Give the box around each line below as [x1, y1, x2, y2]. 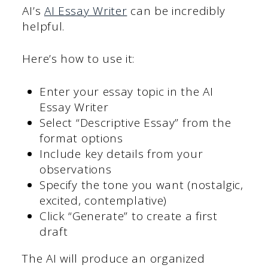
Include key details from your [39, 145, 203, 162]
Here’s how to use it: [22, 51, 135, 67]
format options [39, 130, 123, 146]
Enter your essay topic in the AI [39, 83, 214, 99]
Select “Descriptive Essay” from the [39, 114, 232, 130]
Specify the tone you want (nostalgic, [39, 176, 243, 193]
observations [39, 161, 112, 177]
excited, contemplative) [39, 192, 167, 208]
